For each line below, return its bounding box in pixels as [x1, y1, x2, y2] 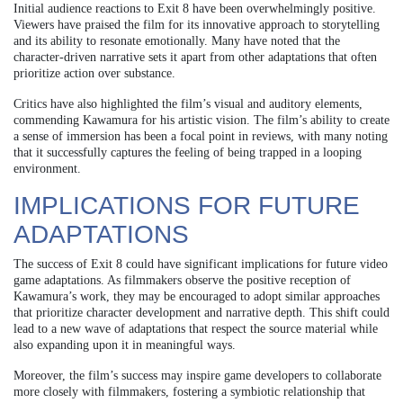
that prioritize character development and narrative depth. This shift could [13, 305, 390, 319]
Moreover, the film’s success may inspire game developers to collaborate [13, 368, 381, 382]
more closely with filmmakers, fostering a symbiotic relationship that [13, 384, 365, 399]
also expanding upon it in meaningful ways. [13, 337, 236, 352]
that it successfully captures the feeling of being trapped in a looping [13, 145, 362, 159]
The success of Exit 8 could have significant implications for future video [13, 256, 388, 271]
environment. [13, 161, 81, 175]
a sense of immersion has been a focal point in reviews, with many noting [13, 129, 388, 143]
